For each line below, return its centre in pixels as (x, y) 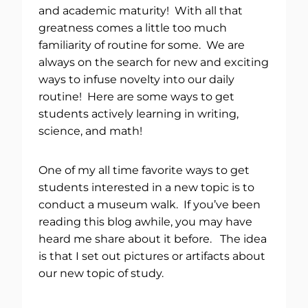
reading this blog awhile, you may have (145, 221)
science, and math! (90, 131)
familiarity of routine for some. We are (142, 45)
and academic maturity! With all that (141, 10)
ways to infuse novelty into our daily (136, 79)
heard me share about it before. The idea (153, 239)
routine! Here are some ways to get (136, 96)
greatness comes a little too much (133, 27)
